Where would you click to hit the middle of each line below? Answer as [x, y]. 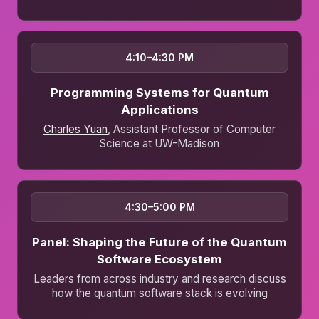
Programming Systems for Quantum [159, 93]
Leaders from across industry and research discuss [159, 279]
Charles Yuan [75, 130]
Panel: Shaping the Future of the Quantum [159, 242]
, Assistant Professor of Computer [192, 130]
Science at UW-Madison [159, 144]
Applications [159, 110]
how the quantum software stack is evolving [159, 293]
